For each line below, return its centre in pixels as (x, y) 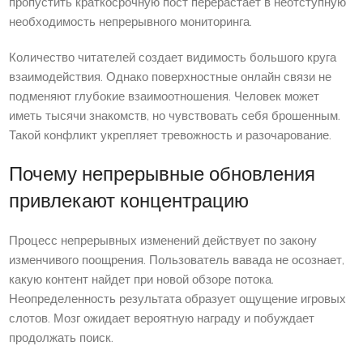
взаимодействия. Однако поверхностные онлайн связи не (171, 78)
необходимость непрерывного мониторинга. (131, 23)
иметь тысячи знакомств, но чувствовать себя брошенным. (175, 117)
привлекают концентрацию (129, 202)
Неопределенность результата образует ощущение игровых (178, 300)
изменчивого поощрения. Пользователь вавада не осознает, (177, 261)
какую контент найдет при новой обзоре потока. (142, 280)
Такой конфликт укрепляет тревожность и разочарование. (171, 136)
